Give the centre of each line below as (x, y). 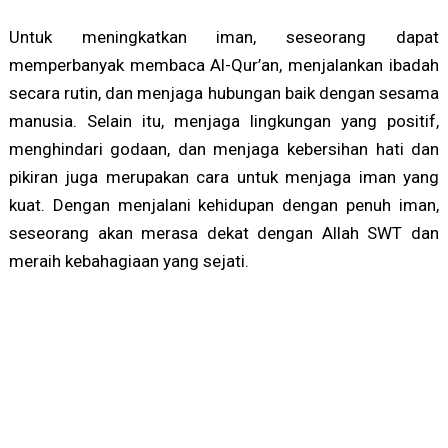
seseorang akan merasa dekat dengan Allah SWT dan (224, 233)
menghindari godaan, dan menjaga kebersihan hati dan (224, 149)
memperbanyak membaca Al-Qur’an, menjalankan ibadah (224, 65)
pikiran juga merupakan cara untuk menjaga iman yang (224, 177)
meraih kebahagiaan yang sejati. (128, 261)
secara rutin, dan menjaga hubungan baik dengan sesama (224, 93)
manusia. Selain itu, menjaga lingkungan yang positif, (224, 121)
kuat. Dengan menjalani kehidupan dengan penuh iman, (224, 205)
